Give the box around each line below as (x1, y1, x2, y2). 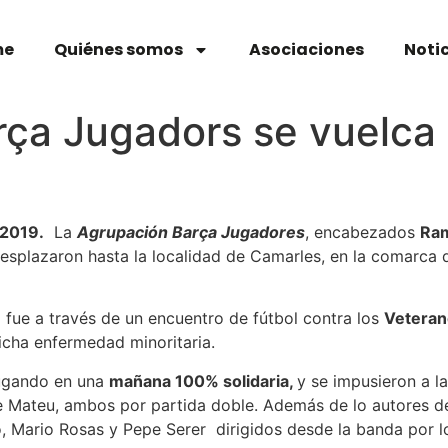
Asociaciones (248, 38, 364, 61)
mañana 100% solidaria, (109, 370, 297, 391)
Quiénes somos (53, 38, 183, 61)
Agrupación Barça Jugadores (77, 222, 305, 242)
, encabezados (305, 222, 420, 242)
